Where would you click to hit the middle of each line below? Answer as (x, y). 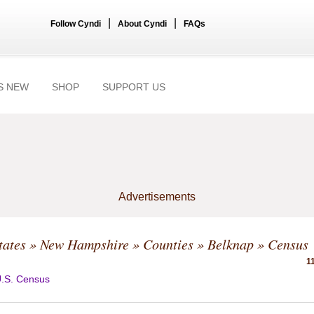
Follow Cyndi (76, 24)
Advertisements (157, 197)
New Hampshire (84, 244)
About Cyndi (142, 24)
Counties (168, 244)
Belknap (231, 244)
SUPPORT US (134, 87)
